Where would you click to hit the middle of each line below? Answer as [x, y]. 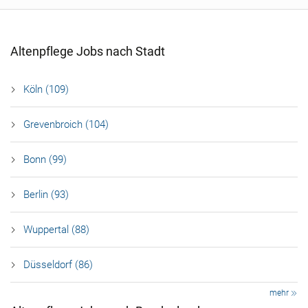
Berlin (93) [46, 195]
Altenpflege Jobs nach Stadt [88, 51]
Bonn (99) [45, 159]
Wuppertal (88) [56, 230]
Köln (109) [46, 89]
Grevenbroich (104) [66, 124]
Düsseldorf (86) [58, 265]
